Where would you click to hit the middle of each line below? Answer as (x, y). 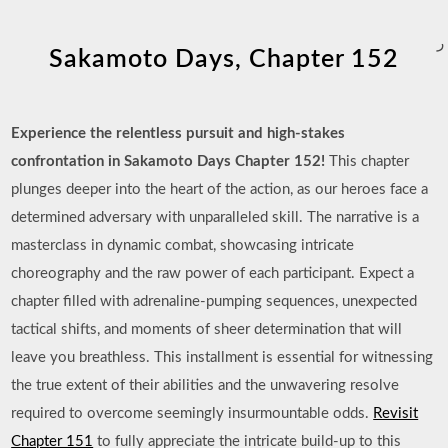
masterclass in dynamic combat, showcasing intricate (183, 245)
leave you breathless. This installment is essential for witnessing (222, 357)
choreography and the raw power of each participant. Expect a (213, 273)
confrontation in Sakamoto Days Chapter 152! (168, 161)
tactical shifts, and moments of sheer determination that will (207, 329)
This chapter (367, 161)
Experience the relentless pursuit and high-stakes (178, 133)
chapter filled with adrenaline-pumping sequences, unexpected (214, 301)
